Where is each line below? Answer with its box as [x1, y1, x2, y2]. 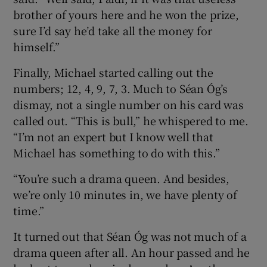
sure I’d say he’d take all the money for [13, 23, 212, 39]
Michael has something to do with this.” [13, 145, 220, 161]
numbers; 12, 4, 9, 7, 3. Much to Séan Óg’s [13, 80, 228, 97]
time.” [13, 203, 45, 219]
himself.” [13, 39, 60, 55]
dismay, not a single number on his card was [13, 97, 244, 113]
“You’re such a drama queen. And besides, [13, 170, 229, 187]
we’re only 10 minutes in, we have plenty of [13, 187, 237, 203]
